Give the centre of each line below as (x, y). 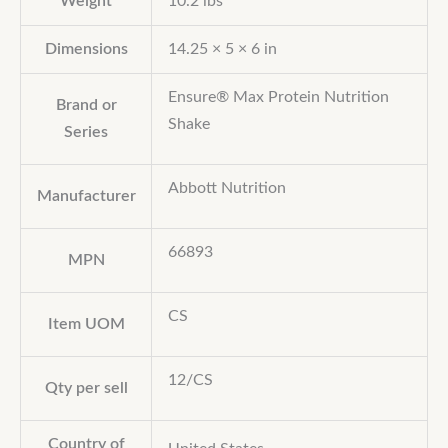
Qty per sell (86, 388)
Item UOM (86, 324)
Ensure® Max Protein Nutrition (278, 97)
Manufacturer (86, 196)
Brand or (86, 105)
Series (86, 132)
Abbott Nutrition (226, 188)
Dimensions (86, 49)
